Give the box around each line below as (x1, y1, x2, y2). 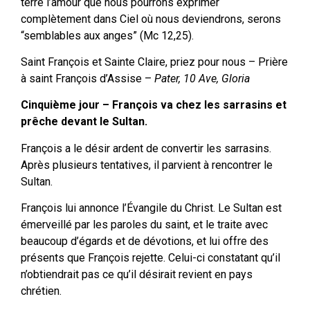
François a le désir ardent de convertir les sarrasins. (21, 141, 271, 155)
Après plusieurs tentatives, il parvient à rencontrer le (21, 158, 273, 172)
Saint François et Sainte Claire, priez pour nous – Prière (21, 55, 288, 69)
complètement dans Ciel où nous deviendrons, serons (21, 12, 281, 26)
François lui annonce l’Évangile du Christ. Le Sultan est (21, 201, 282, 215)
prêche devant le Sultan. (21, 115, 147, 129)
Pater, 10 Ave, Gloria (154, 72, 250, 86)
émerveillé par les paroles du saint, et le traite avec (21, 218, 268, 232)
